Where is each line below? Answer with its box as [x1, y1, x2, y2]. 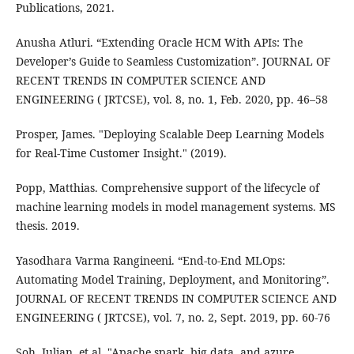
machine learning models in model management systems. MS [15, 199, 336, 215]
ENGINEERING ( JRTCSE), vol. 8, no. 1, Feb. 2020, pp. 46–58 [15, 92, 328, 107]
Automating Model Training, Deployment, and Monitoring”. [15, 272, 330, 288]
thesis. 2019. [15, 218, 80, 234]
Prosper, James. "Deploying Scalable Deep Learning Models [15, 126, 324, 142]
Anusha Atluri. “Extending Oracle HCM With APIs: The [15, 35, 303, 51]
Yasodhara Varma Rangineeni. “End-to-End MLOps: [15, 253, 285, 269]
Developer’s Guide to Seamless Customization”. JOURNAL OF [15, 54, 330, 70]
